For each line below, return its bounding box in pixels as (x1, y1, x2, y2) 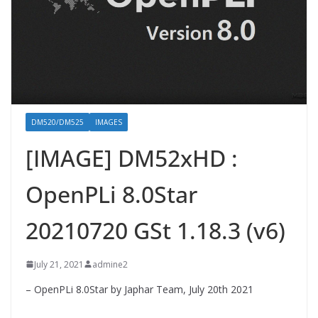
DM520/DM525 (31, 116, 84, 127)
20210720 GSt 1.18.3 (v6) (26, 214, 285, 246)
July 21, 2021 (34, 258, 84, 270)
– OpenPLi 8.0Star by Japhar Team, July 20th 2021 (26, 282, 253, 296)
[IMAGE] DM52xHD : (26, 142, 238, 173)
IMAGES (95, 116, 122, 127)
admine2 (92, 258, 128, 270)
